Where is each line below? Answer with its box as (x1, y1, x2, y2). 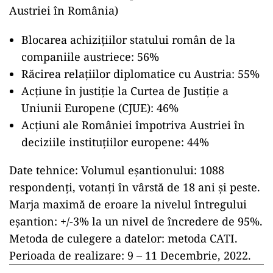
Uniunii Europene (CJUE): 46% (21, 101, 179, 115)
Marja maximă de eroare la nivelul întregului (9, 197, 247, 211)
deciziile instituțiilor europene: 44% (21, 135, 209, 149)
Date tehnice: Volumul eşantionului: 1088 (9, 163, 224, 177)
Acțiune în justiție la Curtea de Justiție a (21, 83, 229, 98)
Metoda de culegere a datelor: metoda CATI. (9, 231, 238, 246)
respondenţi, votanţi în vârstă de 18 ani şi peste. (9, 180, 260, 194)
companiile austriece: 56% (21, 49, 159, 64)
